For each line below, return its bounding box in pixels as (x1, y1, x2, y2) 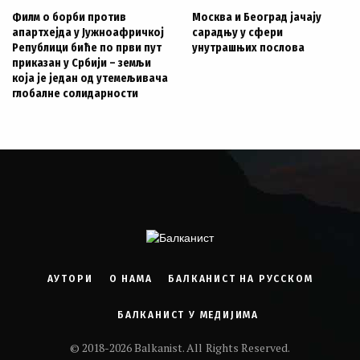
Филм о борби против (12, 10, 126, 24)
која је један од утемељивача (12, 72, 168, 85)
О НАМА (108, 273, 153, 284)
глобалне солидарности (12, 87, 138, 100)
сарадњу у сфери (192, 26, 283, 39)
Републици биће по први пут (12, 41, 162, 55)
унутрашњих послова (192, 41, 305, 55)
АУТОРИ (47, 273, 93, 284)
